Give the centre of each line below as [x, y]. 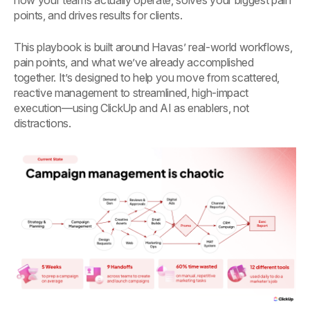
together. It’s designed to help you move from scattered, [147, 78]
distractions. [43, 124]
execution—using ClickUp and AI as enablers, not [131, 108]
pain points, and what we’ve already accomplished [134, 63]
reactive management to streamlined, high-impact [131, 93]
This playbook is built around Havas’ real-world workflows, [153, 47]
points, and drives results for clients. [98, 16]
